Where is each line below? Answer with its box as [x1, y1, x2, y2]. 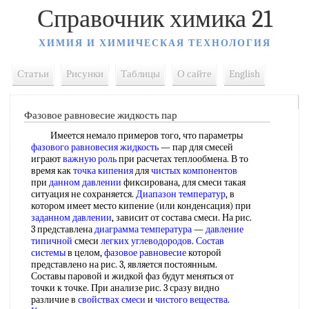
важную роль [63, 153, 117, 165]
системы [31, 247, 66, 259]
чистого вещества [155, 294, 228, 306]
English [229, 68, 260, 80]
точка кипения [73, 165, 133, 177]
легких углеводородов [101, 235, 192, 247]
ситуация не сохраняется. [31, 188, 136, 200]
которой [186, 247, 221, 259]
